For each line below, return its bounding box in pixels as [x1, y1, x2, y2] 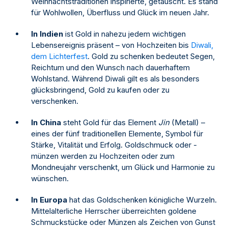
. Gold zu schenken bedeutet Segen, [88, 51, 215, 62]
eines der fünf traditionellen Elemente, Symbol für [31, 129, 203, 139]
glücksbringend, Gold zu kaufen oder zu [31, 85, 169, 95]
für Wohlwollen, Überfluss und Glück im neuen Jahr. [31, 8, 209, 18]
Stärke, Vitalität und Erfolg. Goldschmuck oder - [31, 140, 197, 150]
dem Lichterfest [31, 51, 88, 62]
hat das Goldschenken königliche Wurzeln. [67, 195, 217, 205]
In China [31, 118, 61, 128]
